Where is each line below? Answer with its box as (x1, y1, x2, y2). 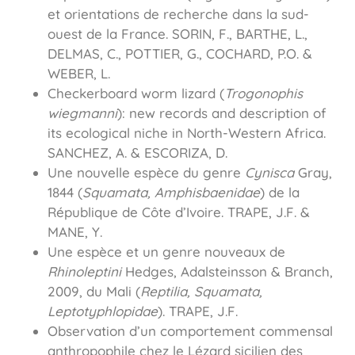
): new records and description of (117, 105, 326, 122)
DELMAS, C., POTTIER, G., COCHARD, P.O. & (48, 45, 312, 63)
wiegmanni (48, 105, 117, 122)
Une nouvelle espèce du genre (48, 164, 245, 181)
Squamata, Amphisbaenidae (82, 184, 260, 201)
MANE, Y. (48, 223, 102, 241)
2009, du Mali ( (48, 283, 140, 300)
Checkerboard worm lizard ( (48, 85, 224, 102)
